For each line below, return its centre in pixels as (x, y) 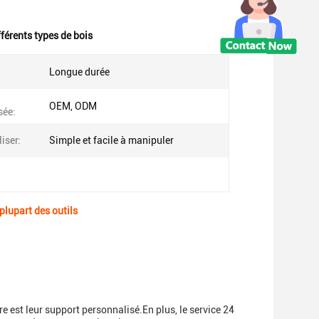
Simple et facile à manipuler (111, 140)
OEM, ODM (73, 106)
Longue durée (79, 72)
